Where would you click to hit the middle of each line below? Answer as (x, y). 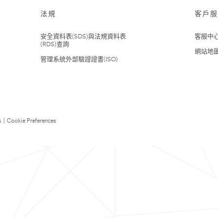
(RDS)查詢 (55, 45)
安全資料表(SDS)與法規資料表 (83, 37)
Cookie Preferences (31, 121)
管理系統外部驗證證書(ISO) (79, 60)
